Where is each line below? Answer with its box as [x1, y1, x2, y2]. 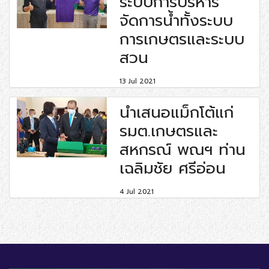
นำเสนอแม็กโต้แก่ [119, 100, 234, 124]
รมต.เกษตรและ [119, 119, 219, 143]
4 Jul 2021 [119, 186, 154, 197]
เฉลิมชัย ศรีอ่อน [119, 156, 226, 180]
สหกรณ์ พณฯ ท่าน [119, 138, 246, 162]
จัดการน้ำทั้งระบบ [119, 8, 234, 32]
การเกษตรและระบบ [119, 27, 245, 51]
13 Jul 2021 [119, 76, 156, 86]
